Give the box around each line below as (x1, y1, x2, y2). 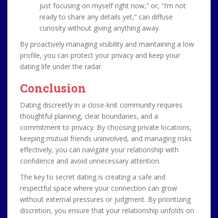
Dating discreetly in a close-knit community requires (20, 100, 182, 109)
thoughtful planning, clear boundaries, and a (20, 111, 158, 121)
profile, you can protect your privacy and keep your (20, 51, 180, 60)
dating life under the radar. (20, 62, 103, 71)
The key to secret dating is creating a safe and (20, 172, 165, 182)
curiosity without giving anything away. (39, 23, 160, 33)
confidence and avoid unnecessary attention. (20, 156, 161, 165)
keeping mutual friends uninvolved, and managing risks (20, 134, 192, 143)
